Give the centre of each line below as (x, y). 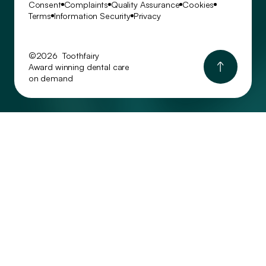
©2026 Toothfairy (64, 56)
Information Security (92, 16)
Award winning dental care (79, 67)
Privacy (147, 16)
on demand (50, 78)
